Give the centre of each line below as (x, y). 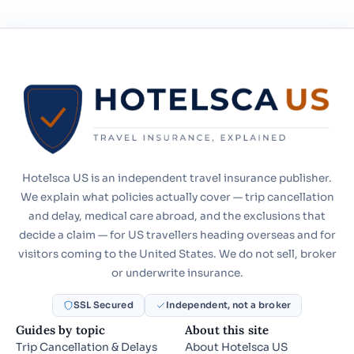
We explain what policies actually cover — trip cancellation (177, 197)
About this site (227, 330)
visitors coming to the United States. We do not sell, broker (177, 254)
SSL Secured (103, 305)
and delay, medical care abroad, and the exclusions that (177, 216)
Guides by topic (61, 330)
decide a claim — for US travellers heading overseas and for (177, 235)
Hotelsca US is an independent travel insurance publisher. (177, 178)
